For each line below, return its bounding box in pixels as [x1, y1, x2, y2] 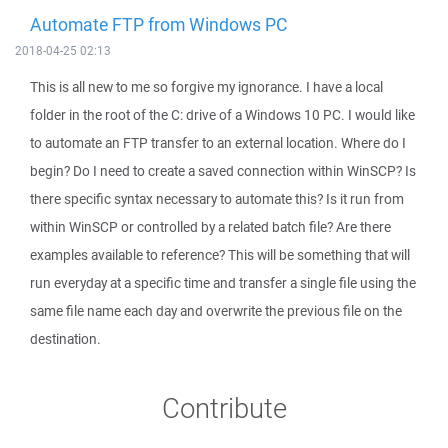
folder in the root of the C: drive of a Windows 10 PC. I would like [30, 106, 415, 124]
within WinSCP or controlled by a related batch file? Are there [30, 218, 391, 236]
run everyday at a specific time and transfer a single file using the [30, 274, 416, 292]
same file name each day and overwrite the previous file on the [30, 302, 402, 320]
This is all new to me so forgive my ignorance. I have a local [30, 78, 383, 96]
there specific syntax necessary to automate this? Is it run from [30, 190, 404, 208]
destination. [30, 330, 101, 348]
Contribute [161, 389, 287, 426]
